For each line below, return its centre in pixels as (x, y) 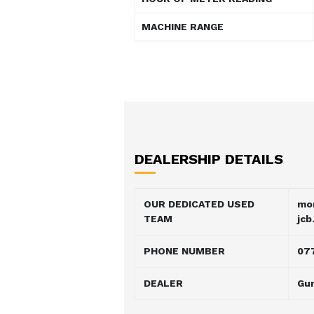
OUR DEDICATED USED (199, 204)
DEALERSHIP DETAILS (209, 159)
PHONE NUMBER (184, 251)
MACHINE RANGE (183, 26)
